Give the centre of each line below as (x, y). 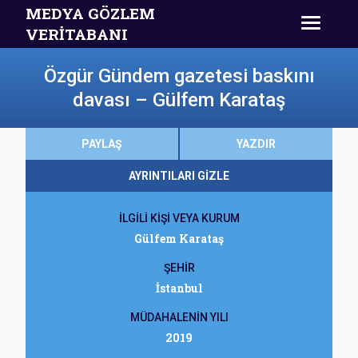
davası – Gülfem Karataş (179, 100)
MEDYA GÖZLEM (90, 13)
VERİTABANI (77, 34)
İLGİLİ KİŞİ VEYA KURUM (179, 218)
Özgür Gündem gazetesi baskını (179, 76)
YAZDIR (256, 144)
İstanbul (179, 288)
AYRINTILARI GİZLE (179, 176)
